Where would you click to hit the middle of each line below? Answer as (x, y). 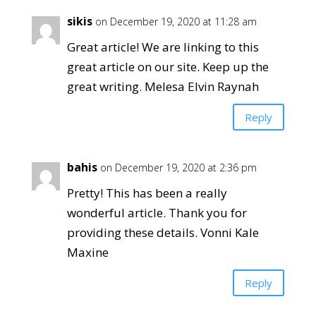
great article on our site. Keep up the (168, 67)
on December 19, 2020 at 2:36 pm (178, 168)
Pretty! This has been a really (147, 193)
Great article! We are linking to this (163, 47)
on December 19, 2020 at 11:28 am (176, 22)
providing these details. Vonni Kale (163, 232)
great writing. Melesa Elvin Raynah (163, 86)
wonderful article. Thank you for (157, 213)
